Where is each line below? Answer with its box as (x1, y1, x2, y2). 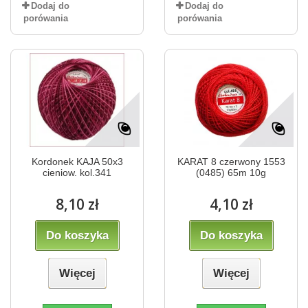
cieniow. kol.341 (43, 167, 111, 179)
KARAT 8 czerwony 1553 (177, 156, 285, 168)
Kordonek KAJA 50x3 (31, 156, 123, 168)
